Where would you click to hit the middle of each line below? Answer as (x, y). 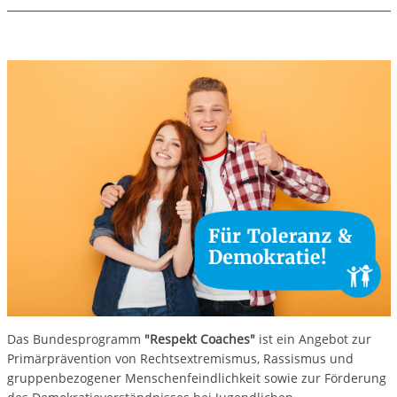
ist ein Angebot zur (313, 339)
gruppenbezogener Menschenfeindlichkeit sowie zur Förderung (196, 378)
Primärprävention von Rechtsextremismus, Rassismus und (180, 358)
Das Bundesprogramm (74, 339)
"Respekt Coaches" (198, 339)
